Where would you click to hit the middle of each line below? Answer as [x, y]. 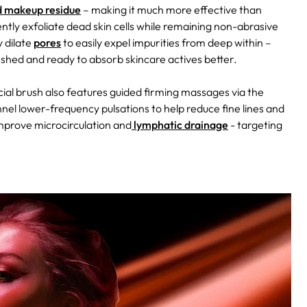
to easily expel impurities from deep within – [166, 42]
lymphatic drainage [180, 124]
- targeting [255, 124]
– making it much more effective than [171, 9]
